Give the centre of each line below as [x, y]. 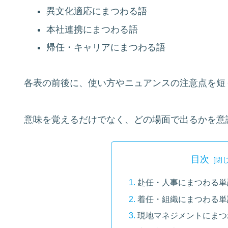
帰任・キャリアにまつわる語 [106, 48]
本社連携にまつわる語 [92, 29]
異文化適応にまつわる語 [96, 11]
